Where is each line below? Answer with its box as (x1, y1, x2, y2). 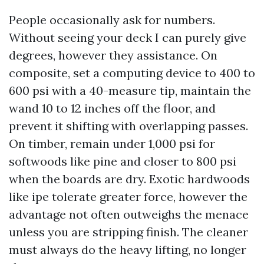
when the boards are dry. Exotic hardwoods (9, 171, 250, 186)
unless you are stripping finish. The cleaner (9, 225, 248, 239)
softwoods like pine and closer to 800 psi (9, 154, 236, 169)
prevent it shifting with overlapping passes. (9, 118, 248, 133)
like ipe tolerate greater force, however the (9, 189, 247, 204)
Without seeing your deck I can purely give (9, 30, 246, 45)
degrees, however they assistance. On (9, 48, 217, 62)
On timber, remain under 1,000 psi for (9, 136, 215, 151)
